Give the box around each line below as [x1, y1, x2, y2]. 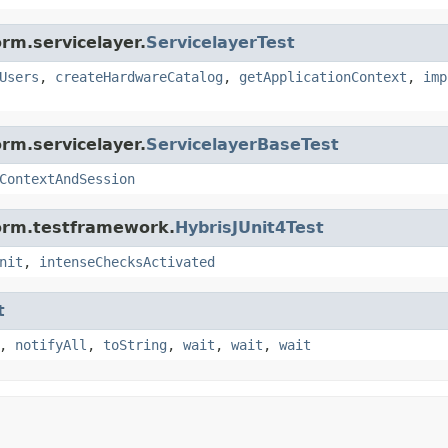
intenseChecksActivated [39, 253, 215, 270]
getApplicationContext [239, 68, 407, 85]
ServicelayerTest [146, 32, 295, 52]
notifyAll [15, 336, 87, 353]
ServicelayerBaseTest [146, 134, 339, 154]
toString [103, 336, 167, 353]
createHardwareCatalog [55, 68, 223, 85]
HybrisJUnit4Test [175, 217, 324, 237]
